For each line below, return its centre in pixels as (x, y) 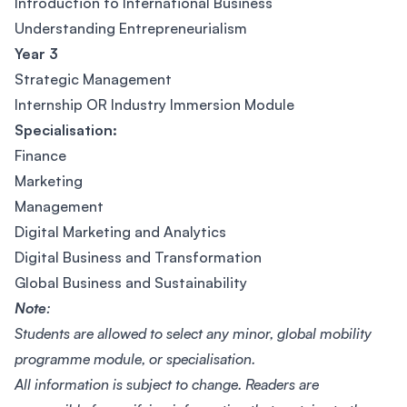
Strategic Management (93, 79)
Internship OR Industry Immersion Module (154, 104)
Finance (40, 155)
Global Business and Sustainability (131, 283)
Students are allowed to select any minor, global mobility (193, 333)
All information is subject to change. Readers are (167, 384)
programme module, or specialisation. (135, 359)
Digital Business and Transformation (138, 257)
